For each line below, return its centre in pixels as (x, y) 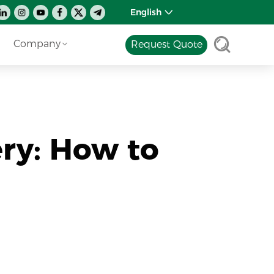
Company (37, 43)
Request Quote (166, 44)
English (146, 12)
